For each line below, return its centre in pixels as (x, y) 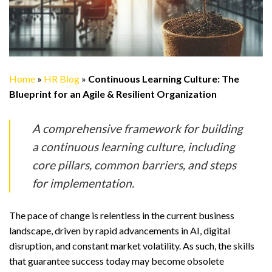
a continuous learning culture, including (134, 147)
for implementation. (83, 183)
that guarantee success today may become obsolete (117, 261)
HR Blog (62, 79)
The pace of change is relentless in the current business (122, 216)
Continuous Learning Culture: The (164, 79)
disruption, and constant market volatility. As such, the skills (132, 246)
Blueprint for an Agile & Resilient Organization (113, 94)
